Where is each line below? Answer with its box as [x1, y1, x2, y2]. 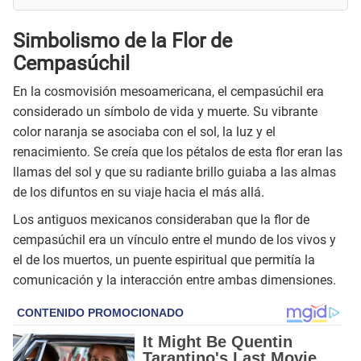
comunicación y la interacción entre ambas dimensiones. [13, 272, 336, 288]
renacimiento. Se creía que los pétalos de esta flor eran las [13, 143, 342, 160]
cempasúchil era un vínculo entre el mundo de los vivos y [13, 231, 336, 247]
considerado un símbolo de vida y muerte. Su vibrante [13, 103, 317, 119]
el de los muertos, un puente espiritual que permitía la [13, 251, 315, 268]
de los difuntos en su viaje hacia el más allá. [13, 184, 264, 200]
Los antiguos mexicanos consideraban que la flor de [13, 211, 309, 227]
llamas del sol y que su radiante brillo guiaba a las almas [13, 164, 336, 180]
